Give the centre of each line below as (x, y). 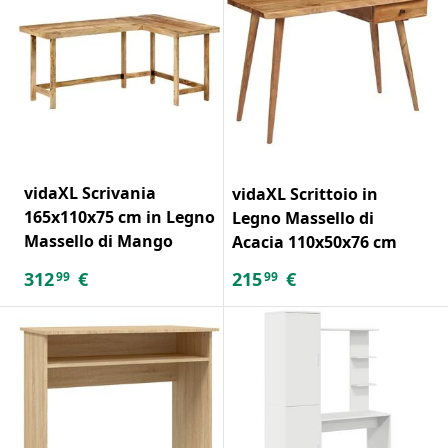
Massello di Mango (98, 240)
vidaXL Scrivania (90, 192)
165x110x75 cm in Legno (119, 216)
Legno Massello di (303, 217)
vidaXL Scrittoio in (305, 193)
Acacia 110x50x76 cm (314, 241)
